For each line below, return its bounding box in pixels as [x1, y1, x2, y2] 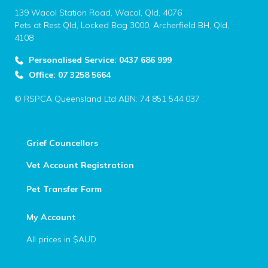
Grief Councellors [26, 138, 98, 148]
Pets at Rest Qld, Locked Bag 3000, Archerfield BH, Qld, [14, 20, 229, 31]
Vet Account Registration [26, 160, 134, 170]
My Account [26, 212, 76, 223]
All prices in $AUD [26, 234, 96, 245]
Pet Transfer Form [26, 184, 102, 194]
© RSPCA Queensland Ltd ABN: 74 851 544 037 [14, 93, 200, 104]
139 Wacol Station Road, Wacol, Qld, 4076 [14, 7, 182, 18]
